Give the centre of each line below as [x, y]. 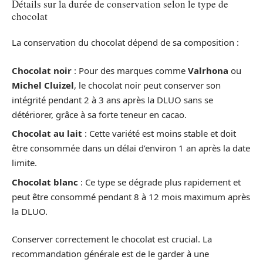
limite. [24, 163]
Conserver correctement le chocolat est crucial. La [112, 239]
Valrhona [208, 70]
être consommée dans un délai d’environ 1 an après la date [131, 148]
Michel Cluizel [43, 85]
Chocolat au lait [47, 133]
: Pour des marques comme [130, 70]
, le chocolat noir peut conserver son [147, 85]
